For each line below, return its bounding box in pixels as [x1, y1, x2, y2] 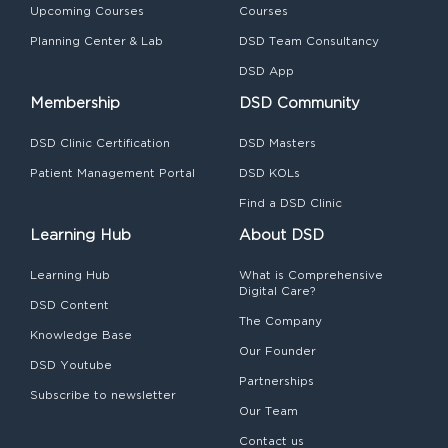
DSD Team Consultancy [239, 33, 379, 48]
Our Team [239, 403, 298, 418]
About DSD [239, 226, 324, 243]
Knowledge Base [30, 327, 132, 342]
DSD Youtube [30, 357, 112, 372]
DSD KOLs [239, 165, 300, 180]
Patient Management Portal [30, 165, 195, 180]
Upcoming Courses [30, 3, 144, 18]
